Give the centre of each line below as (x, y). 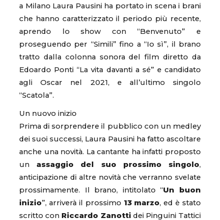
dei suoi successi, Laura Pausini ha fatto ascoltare (110, 139)
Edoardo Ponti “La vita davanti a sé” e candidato (110, 69)
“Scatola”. (38, 95)
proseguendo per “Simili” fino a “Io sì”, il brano (110, 44)
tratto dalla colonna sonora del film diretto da (110, 57)
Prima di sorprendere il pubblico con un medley (110, 126)
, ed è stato (180, 203)
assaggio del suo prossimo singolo (118, 164)
